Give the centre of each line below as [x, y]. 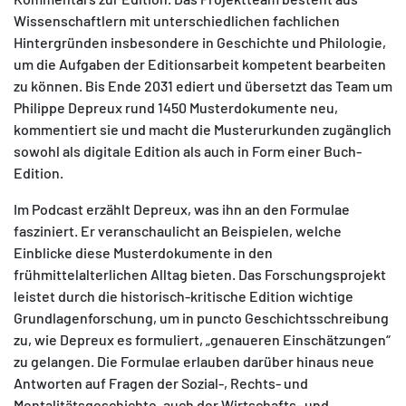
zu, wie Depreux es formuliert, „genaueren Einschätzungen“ [202, 339]
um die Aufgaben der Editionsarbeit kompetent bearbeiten [200, 64]
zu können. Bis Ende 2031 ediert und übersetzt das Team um [203, 86]
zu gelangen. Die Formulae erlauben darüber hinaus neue [194, 361]
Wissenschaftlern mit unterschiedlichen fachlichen [177, 20]
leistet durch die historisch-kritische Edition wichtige [184, 296]
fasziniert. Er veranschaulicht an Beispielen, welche [178, 231]
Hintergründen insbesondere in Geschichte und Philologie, [200, 42]
